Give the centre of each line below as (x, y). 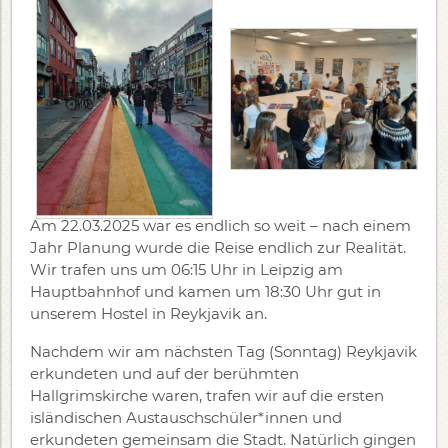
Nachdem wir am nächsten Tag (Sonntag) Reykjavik (223, 351)
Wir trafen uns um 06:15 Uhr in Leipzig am (186, 269)
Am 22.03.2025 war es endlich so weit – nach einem (220, 225)
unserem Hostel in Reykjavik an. (148, 313)
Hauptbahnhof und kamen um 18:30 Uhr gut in (205, 291)
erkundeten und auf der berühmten (164, 373)
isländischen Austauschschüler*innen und (186, 417)
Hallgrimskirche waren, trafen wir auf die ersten (207, 395)
